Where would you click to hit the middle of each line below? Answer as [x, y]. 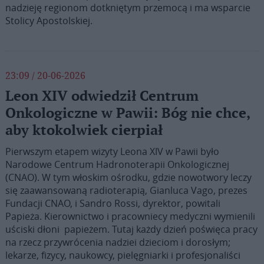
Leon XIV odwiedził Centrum [102, 96]
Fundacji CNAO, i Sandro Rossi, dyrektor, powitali [113, 203]
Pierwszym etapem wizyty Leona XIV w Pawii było [112, 151]
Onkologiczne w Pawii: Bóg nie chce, [127, 113]
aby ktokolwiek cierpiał [84, 131]
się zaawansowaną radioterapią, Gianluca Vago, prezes [126, 190]
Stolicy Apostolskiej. [49, 21]
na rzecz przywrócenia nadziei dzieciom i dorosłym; [118, 242]
